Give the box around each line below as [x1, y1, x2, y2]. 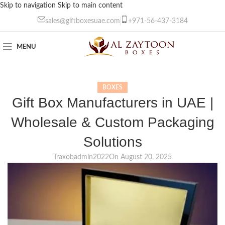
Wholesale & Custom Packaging [11, 115, 214, 131]
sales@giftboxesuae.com [45, 18, 120, 25]
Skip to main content [58, 2, 123, 9]
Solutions [83, 134, 142, 150]
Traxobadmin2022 [53, 154, 109, 161]
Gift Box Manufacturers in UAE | [12, 95, 213, 111]
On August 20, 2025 [109, 154, 172, 161]
